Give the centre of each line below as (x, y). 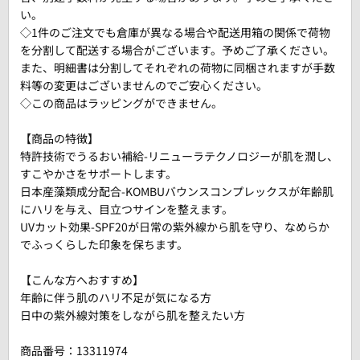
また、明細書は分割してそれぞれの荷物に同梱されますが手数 (178, 67)
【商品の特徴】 (59, 138)
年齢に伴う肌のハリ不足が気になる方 (116, 297)
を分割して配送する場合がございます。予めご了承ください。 (177, 50)
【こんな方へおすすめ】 (82, 280)
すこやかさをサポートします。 (98, 174)
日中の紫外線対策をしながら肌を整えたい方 (133, 315)
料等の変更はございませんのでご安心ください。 (144, 85)
